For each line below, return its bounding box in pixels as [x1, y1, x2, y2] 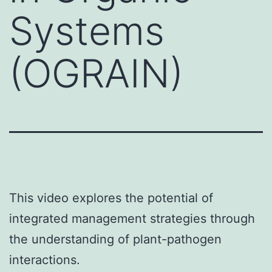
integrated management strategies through [9, 211, 255, 226]
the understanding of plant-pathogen [9, 231, 222, 246]
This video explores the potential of [9, 190, 213, 205]
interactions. [9, 252, 80, 267]
